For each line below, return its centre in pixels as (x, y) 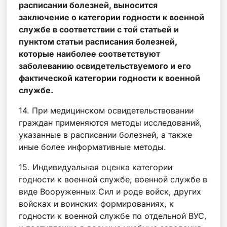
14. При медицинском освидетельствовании (106, 110)
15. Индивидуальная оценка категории (96, 167)
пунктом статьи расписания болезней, (98, 41)
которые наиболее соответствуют (89, 53)
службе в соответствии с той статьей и (99, 29)
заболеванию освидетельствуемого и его (105, 66)
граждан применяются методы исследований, (110, 122)
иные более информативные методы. (92, 147)
